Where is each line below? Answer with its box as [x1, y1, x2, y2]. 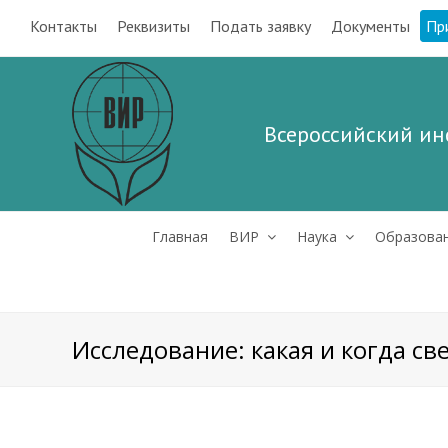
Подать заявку [210, 16, 311, 36]
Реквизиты [117, 16, 190, 36]
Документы [331, 16, 410, 36]
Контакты [30, 16, 97, 36]
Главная [152, 227, 208, 246]
